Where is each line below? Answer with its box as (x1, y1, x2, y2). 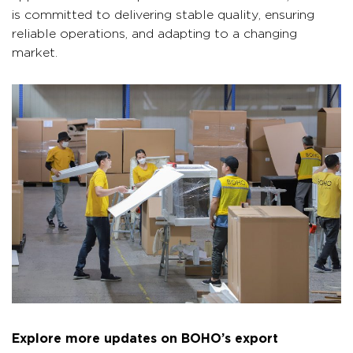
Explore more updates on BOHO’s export (12, 328, 278, 346)
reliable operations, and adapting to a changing (12, 24, 297, 40)
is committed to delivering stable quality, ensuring (12, 5, 314, 21)
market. (12, 43, 58, 59)
